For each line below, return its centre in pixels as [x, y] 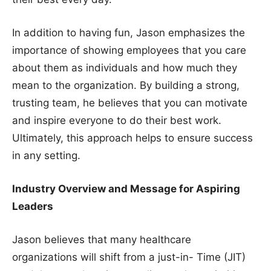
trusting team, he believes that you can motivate [130, 103]
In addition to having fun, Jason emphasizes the [129, 32]
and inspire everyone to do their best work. [117, 120]
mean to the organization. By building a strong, [126, 85]
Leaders [33, 206]
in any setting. [46, 155]
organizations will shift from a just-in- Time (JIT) [129, 257]
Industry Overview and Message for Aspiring [126, 188]
